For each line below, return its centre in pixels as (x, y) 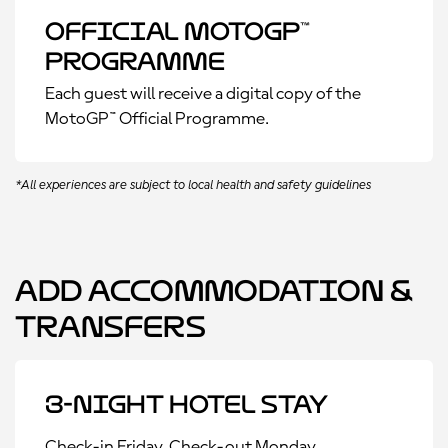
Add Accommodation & (214, 290)
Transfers (110, 326)
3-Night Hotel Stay (186, 404)
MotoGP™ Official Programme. (157, 119)
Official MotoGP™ (177, 31)
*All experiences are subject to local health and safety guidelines (193, 185)
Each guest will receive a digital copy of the (203, 94)
